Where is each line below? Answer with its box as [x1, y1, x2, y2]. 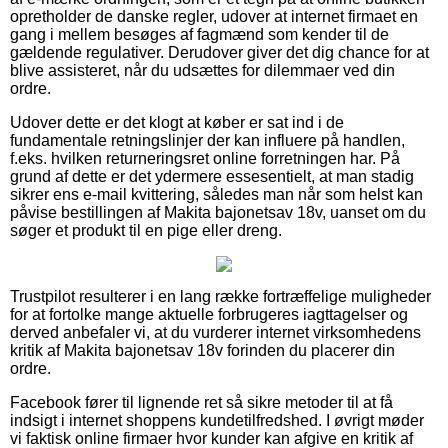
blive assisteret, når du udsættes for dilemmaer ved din [10, 61, 395, 79]
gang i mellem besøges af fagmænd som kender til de [10, 25, 389, 43]
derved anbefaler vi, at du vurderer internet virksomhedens [10, 323, 421, 341]
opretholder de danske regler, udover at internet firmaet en [10, 7, 418, 25]
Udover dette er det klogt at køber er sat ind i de [10, 113, 344, 131]
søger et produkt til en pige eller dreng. [10, 221, 282, 239]
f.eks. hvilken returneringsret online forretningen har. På [10, 149, 400, 167]
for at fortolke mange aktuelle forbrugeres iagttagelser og [10, 305, 408, 323]
